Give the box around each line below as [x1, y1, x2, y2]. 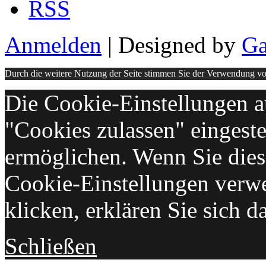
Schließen [5, 233, 97, 259]
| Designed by [102, 31, 242, 58]
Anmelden [5, 31, 102, 58]
